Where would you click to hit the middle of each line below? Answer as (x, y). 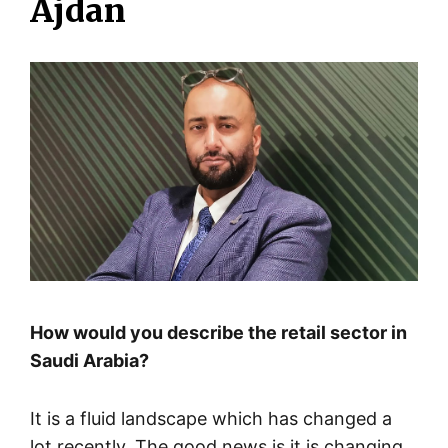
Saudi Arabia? (89, 360)
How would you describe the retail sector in (218, 332)
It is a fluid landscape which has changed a (211, 418)
